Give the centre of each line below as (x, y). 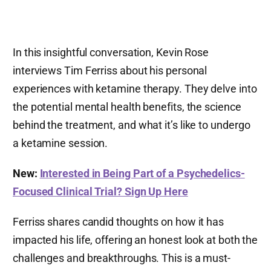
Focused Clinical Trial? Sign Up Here (100, 191)
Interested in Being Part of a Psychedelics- (142, 173)
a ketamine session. (60, 143)
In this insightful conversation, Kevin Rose (111, 52)
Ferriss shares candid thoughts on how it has (119, 221)
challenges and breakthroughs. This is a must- (122, 258)
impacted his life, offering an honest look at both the (135, 240)
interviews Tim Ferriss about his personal (110, 70)
